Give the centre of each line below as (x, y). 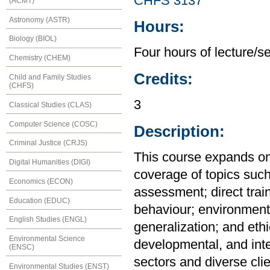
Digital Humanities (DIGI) (50, 162)
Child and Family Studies (50, 77)
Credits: (163, 79)
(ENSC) (22, 247)
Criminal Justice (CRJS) (48, 143)
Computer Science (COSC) (53, 124)
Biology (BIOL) (33, 39)
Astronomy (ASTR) (39, 20)
